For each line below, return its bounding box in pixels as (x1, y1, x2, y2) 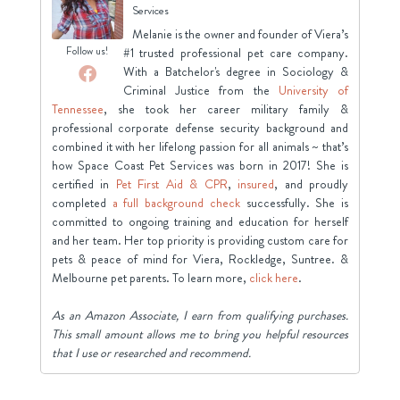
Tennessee (51, 100, 104, 119)
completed (51, 194, 112, 212)
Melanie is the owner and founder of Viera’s (131, 25, 349, 44)
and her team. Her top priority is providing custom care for (51, 231, 349, 250)
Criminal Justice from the (122, 81, 279, 100)
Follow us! (66, 43, 109, 60)
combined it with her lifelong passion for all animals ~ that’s (51, 137, 349, 156)
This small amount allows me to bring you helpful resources (51, 325, 349, 344)
